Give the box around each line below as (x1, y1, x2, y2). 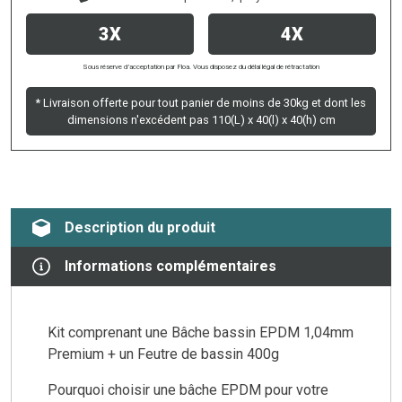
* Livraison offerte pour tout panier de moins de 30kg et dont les (36, 95, 366, 109)
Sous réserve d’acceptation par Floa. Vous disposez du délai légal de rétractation (83, 62, 319, 71)
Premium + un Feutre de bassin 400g (48, 345, 279, 363)
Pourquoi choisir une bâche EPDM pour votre (48, 380, 328, 398)
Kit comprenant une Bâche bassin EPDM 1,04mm (48, 323, 354, 341)
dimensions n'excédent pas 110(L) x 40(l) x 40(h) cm (66, 112, 336, 127)
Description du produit (65, 218, 215, 236)
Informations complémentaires (65, 257, 276, 275)
